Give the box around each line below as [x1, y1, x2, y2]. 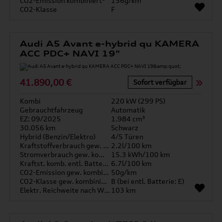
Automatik [111, 106, 145, 114]
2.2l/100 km [111, 141, 152, 150]
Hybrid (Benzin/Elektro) [20, 132, 96, 141]
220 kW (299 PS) [111, 97, 166, 105]
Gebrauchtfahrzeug [20, 106, 83, 114]
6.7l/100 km [111, 159, 152, 167]
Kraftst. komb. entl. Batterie [103, 159, 109, 167]
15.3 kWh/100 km [111, 150, 170, 159]
